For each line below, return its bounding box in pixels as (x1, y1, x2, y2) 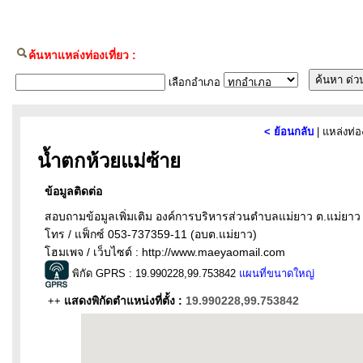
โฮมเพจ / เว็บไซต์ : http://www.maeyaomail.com (44, 246, 285, 258)
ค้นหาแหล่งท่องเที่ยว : (28, 49, 136, 62)
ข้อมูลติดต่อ (44, 185, 102, 198)
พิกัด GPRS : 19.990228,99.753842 (68, 267, 239, 280)
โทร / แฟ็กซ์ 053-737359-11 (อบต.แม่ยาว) (44, 228, 257, 241)
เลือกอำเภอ (165, 76, 220, 88)
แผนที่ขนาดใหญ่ (238, 267, 314, 280)
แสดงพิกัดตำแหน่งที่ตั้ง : (63, 294, 186, 307)
